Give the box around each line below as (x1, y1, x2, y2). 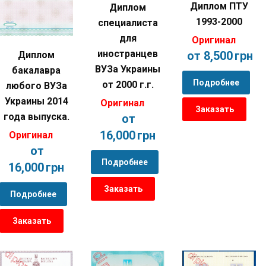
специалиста (97, 17, 158, 28)
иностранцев (97, 47, 158, 59)
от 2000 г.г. (102, 78, 154, 90)
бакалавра (12, 65, 61, 77)
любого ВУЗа (5, 80, 67, 92)
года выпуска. (3, 111, 69, 123)
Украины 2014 (4, 96, 68, 107)
